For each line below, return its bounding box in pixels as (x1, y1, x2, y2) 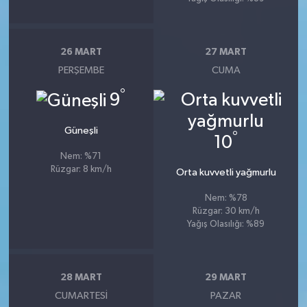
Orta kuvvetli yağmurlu (175, 167, 276, 178)
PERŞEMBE (58, 65, 104, 76)
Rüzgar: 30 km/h (192, 207, 260, 217)
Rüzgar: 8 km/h (50, 165, 112, 175)
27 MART (205, 47, 247, 57)
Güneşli (64, 125, 98, 136)
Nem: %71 (60, 152, 102, 162)
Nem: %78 (204, 194, 247, 204)
